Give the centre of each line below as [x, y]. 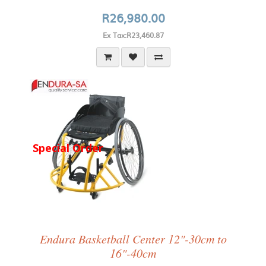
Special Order [68, 148]
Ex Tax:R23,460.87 [133, 35]
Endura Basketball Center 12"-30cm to [133, 239]
